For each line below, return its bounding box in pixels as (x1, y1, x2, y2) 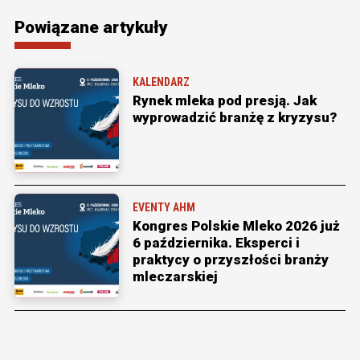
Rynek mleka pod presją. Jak (133, 92, 317, 109)
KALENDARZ (133, 76, 190, 89)
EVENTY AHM (133, 201, 195, 215)
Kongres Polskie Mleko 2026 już (133, 218, 340, 235)
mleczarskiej (133, 268, 218, 285)
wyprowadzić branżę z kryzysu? (133, 109, 337, 126)
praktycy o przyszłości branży (133, 252, 329, 268)
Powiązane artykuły (14, 18, 168, 38)
